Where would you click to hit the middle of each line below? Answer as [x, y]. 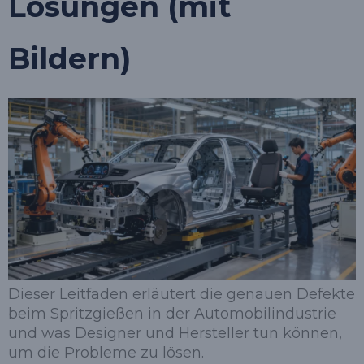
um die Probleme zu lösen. [106, 352]
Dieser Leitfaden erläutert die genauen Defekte [182, 294]
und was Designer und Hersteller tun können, [175, 333]
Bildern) [69, 58]
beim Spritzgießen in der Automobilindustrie [172, 313]
